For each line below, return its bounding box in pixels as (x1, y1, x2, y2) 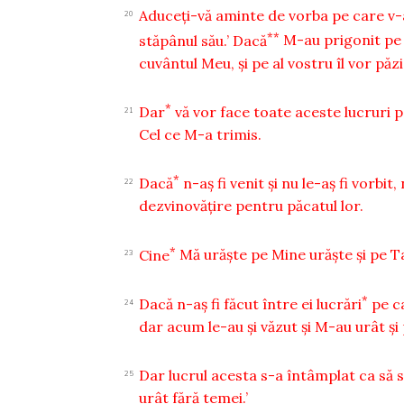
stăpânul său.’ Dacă (139, 31, 268, 50)
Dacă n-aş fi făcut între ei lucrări (139, 294, 363, 313)
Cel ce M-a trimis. (139, 124, 262, 143)
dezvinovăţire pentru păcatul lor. (139, 197, 364, 216)
